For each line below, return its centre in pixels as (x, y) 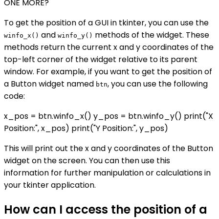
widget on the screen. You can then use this (87, 161)
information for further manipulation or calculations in (107, 173)
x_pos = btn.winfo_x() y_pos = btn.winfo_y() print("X (109, 116)
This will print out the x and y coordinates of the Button (109, 149)
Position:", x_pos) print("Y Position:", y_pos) (86, 129)
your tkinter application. (50, 185)
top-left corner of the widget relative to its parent (101, 60)
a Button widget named (50, 84)
